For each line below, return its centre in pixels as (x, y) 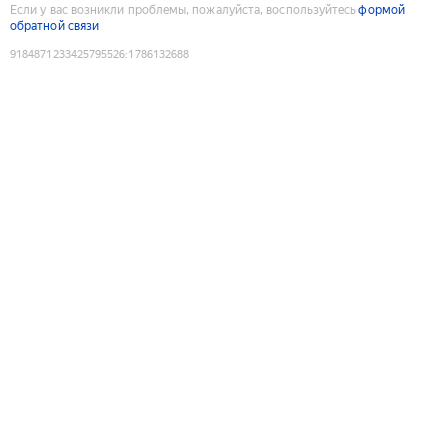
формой (381, 9)
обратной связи (55, 25)
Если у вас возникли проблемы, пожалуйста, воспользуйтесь (183, 9)
